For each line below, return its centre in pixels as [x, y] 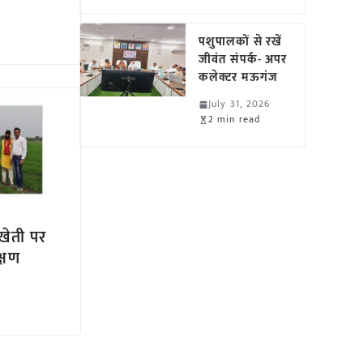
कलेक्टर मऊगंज [238, 77]
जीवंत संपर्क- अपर [243, 60]
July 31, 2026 [239, 104]
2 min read [235, 119]
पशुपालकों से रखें [241, 42]
